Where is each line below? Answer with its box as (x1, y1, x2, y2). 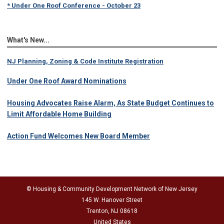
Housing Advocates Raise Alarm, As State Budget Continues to (7, 99, 214, 107)
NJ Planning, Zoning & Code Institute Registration (7, 57, 163, 65)
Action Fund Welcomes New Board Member (7, 132, 150, 140)
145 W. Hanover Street (81, 196, 142, 204)
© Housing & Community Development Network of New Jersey (26, 185, 197, 193)
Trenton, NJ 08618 (86, 207, 137, 215)
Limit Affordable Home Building (7, 110, 111, 118)
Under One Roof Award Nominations (7, 77, 126, 85)
